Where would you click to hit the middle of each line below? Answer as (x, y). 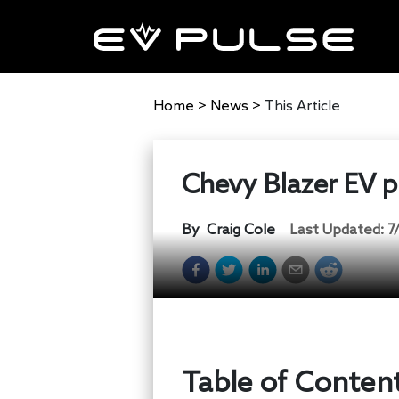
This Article (302, 106)
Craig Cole (241, 231)
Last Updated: (338, 231)
